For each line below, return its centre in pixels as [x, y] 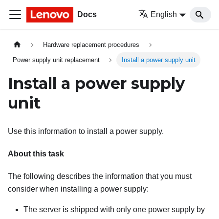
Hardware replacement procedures [91, 45]
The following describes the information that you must [100, 176]
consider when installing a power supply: [78, 189]
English [164, 14]
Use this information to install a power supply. [86, 131]
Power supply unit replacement [56, 60]
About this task [36, 154]
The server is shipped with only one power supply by [114, 210]
